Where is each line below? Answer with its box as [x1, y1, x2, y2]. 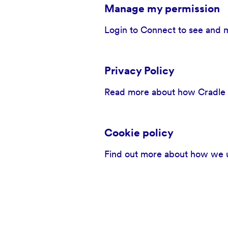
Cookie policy [104, 126, 174, 139]
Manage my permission [104, 2, 220, 15]
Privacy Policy [104, 64, 175, 77]
